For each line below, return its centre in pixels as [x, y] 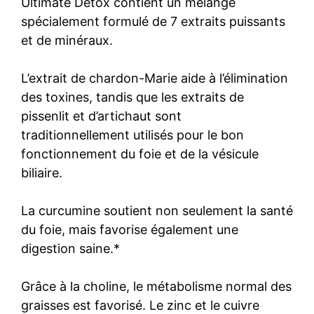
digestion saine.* [70, 248]
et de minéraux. [67, 40]
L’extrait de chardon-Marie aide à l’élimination [155, 78]
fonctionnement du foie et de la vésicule [140, 154]
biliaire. [42, 173]
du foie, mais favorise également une [130, 230]
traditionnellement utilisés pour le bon [132, 135]
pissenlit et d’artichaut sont [101, 116]
